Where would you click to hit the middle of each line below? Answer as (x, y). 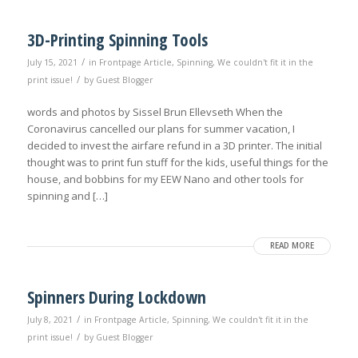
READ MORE (292, 246)
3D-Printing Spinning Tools (122, 40)
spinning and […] (67, 196)
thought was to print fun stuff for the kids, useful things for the (177, 163)
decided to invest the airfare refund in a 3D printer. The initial (174, 146)
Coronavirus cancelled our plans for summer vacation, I (161, 129)
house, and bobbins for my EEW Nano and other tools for (165, 179)
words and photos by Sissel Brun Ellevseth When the (155, 112)
